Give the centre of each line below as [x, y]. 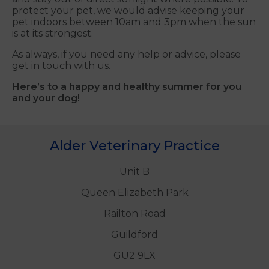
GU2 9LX [134, 256]
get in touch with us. [61, 66]
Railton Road [134, 214]
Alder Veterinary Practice [134, 146]
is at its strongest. [53, 34]
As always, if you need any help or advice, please [126, 55]
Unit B [134, 172]
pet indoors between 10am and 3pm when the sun [134, 22]
